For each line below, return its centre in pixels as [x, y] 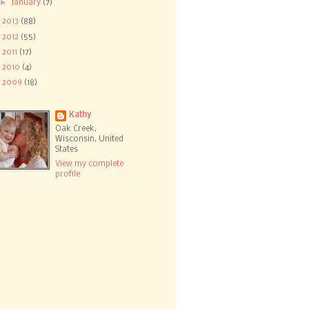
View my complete [90, 164]
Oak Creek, [76, 129]
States [67, 150]
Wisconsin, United [90, 140]
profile [68, 174]
